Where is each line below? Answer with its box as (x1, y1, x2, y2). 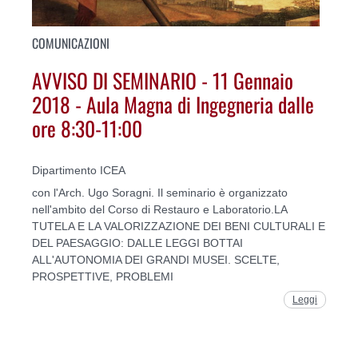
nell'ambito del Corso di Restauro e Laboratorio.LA (32, 202, 287, 216)
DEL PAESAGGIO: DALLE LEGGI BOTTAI (32, 236, 243, 249)
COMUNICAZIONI (32, 33, 109, 53)
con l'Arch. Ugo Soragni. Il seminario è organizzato (32, 185, 288, 199)
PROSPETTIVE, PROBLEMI (32, 269, 173, 283)
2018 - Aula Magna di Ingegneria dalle (32, 89, 314, 120)
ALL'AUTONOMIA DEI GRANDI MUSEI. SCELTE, (32, 253, 280, 266)
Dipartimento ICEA (32, 163, 125, 177)
